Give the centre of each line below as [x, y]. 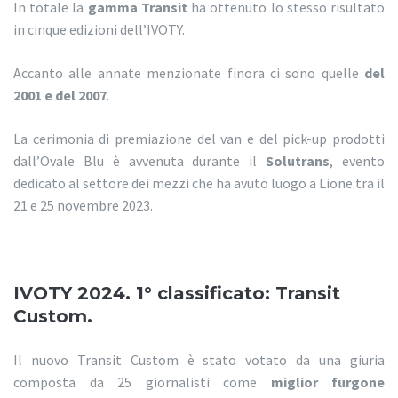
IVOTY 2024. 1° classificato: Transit [177, 294]
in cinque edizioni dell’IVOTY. [99, 30]
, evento [358, 161]
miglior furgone [327, 382]
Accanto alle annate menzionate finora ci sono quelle [189, 73]
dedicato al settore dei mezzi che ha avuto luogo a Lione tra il [199, 183]
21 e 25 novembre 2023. [83, 206]
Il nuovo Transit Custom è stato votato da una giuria [199, 360]
